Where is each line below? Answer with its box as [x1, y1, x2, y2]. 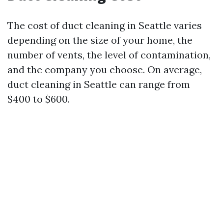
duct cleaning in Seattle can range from [7, 78, 190, 91]
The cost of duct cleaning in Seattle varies [7, 19, 202, 32]
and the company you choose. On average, [7, 63, 202, 76]
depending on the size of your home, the [7, 34, 192, 47]
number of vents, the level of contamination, [7, 49, 211, 61]
